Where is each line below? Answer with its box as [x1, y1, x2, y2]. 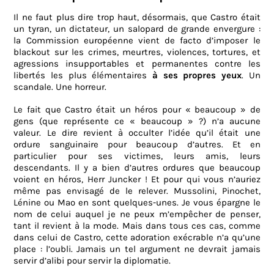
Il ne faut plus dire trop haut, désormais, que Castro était [13, 12, 261, 23]
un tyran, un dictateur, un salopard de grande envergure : [13, 23, 261, 35]
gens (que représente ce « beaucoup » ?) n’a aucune [13, 116, 261, 127]
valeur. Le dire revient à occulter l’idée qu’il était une [13, 127, 261, 139]
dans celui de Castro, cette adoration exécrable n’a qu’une [13, 232, 261, 243]
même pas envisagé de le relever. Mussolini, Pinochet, [13, 185, 261, 197]
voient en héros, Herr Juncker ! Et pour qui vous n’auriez [13, 174, 261, 185]
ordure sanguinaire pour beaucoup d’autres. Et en [13, 139, 261, 150]
